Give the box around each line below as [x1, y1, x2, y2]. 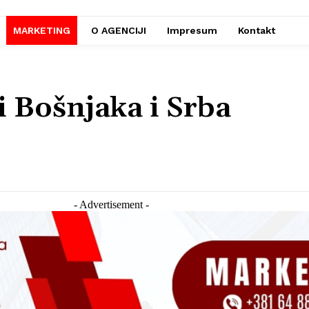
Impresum [167, 25, 217, 37]
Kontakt [238, 25, 275, 37]
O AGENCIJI [91, 25, 146, 37]
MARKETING [13, 25, 70, 37]
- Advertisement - [73, 199, 149, 211]
